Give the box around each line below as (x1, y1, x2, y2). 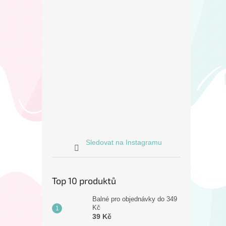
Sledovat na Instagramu (86, 138, 162, 146)
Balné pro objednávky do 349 (92, 195, 177, 203)
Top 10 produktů (52, 175, 116, 186)
